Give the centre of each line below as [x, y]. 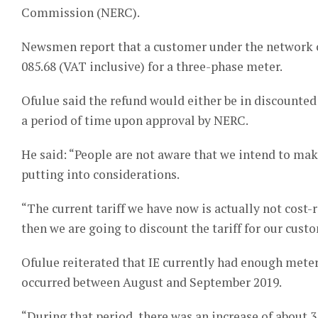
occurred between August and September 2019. [152, 282]
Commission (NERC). [81, 12]
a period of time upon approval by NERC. [135, 120]
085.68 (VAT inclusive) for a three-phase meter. [152, 66]
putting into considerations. [100, 174]
